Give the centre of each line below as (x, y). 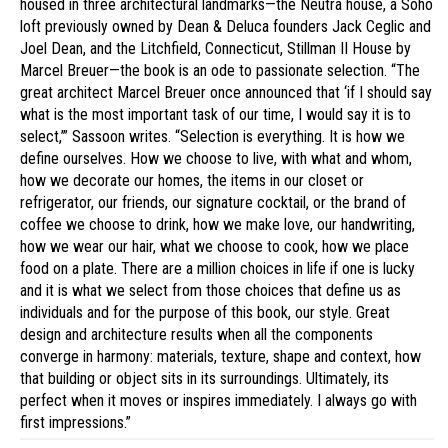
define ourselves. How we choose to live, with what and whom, (216, 159)
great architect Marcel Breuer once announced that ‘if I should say (226, 93)
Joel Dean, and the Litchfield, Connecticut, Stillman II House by (215, 49)
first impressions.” (75, 423)
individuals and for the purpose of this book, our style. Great (205, 313)
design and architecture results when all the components (196, 335)
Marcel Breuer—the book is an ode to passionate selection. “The (220, 71)
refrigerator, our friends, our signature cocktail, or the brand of (213, 203)
